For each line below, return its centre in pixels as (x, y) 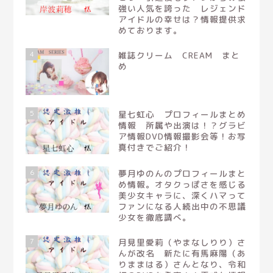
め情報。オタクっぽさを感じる (182, 184)
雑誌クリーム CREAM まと (179, 55)
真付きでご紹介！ (154, 147)
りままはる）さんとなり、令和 (182, 264)
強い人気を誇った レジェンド (182, 9)
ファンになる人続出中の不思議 (182, 206)
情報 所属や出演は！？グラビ (182, 125)
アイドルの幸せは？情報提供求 (182, 19)
